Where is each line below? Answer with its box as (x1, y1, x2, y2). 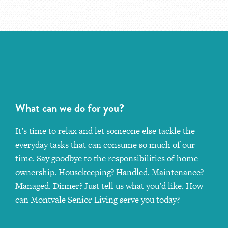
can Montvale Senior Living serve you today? (15, 207, 180, 220)
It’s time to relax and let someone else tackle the (15, 138, 195, 151)
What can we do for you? (15, 113, 124, 131)
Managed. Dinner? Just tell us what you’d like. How (15, 193, 203, 206)
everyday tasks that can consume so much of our (15, 152, 195, 165)
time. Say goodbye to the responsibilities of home (15, 166, 198, 179)
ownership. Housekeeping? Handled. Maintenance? (15, 180, 204, 192)
